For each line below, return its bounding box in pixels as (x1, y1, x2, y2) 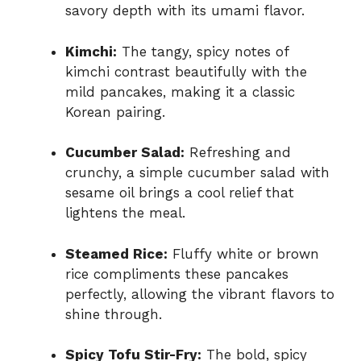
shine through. (65, 305, 162, 322)
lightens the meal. (65, 205, 185, 222)
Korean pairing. (65, 103, 165, 120)
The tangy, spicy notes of (117, 43, 288, 60)
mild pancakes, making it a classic (65, 83, 295, 100)
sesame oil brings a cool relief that (65, 185, 294, 201)
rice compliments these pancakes (65, 265, 288, 282)
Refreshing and (185, 144, 291, 161)
